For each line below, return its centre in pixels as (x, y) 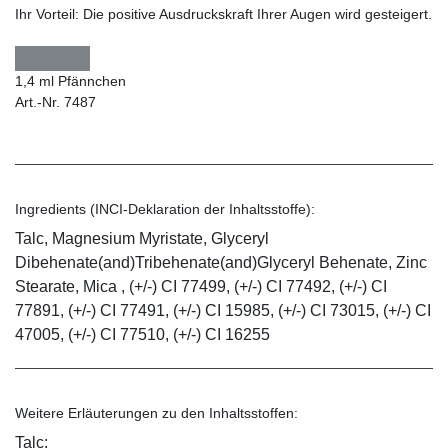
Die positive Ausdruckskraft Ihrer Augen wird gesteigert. (257, 14)
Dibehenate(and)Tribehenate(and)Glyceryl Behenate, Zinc (221, 263)
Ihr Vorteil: (49, 14)
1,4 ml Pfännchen (70, 81)
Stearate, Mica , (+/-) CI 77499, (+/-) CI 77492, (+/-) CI (201, 287)
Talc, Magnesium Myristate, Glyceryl (142, 239)
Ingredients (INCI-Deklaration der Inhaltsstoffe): (165, 209)
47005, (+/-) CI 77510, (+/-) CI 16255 (142, 335)
